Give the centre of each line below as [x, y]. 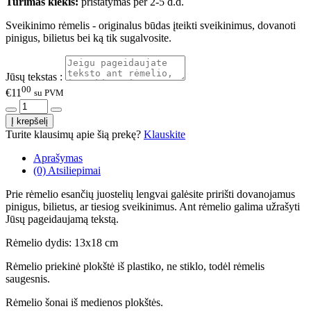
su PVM [49, 93]
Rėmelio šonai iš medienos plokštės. [84, 302]
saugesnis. [28, 278]
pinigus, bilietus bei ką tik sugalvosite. [89, 38]
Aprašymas [58, 158]
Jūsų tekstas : [34, 77]
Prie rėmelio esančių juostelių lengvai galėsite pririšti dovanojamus [150, 194]
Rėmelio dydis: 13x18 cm [62, 242]
